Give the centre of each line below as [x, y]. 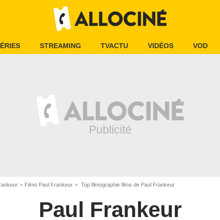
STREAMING [60, 46]
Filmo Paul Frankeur [49, 185]
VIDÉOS [161, 46]
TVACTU [114, 46]
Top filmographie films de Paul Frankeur [127, 185]
